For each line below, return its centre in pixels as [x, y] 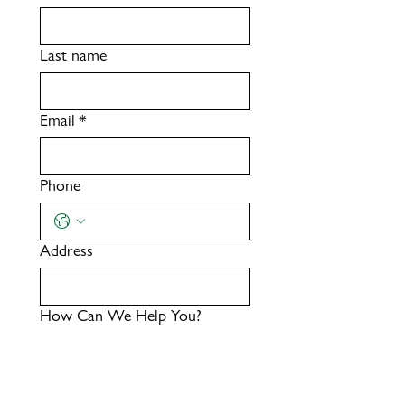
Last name [73, 55]
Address [66, 250]
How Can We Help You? [121, 315]
